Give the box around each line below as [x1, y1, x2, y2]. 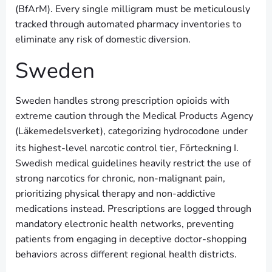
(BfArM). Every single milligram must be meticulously [15, 2, 250, 16]
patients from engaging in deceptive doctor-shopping [15, 232, 246, 246]
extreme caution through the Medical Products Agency [15, 109, 253, 123]
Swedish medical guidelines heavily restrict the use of [15, 156, 251, 170]
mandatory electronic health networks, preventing [15, 217, 234, 231]
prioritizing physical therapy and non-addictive [15, 186, 216, 200]
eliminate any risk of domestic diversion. [15, 32, 191, 46]
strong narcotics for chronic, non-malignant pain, [15, 171, 225, 185]
